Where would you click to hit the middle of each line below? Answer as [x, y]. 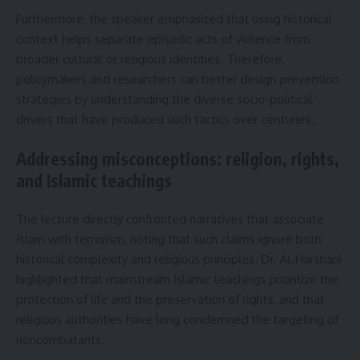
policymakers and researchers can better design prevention [178, 80]
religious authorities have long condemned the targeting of [177, 320]
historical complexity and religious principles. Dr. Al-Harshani [179, 260]
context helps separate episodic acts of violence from [163, 39]
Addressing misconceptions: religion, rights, [178, 158]
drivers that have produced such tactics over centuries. [165, 120]
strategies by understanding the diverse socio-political [164, 100]
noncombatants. [60, 340]
